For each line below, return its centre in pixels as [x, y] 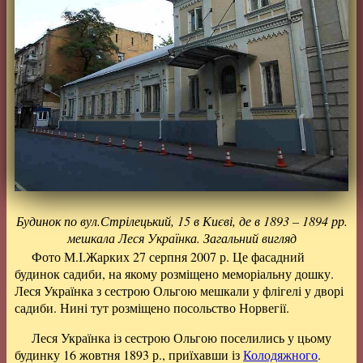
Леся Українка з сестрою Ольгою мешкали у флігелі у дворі [179, 290]
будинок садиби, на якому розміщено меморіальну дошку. [174, 273]
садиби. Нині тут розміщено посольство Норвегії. [152, 307]
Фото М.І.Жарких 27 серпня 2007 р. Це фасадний [168, 256]
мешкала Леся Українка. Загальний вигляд [181, 238]
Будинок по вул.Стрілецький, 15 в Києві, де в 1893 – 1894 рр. [181, 221]
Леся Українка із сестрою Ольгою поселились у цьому [181, 337]
